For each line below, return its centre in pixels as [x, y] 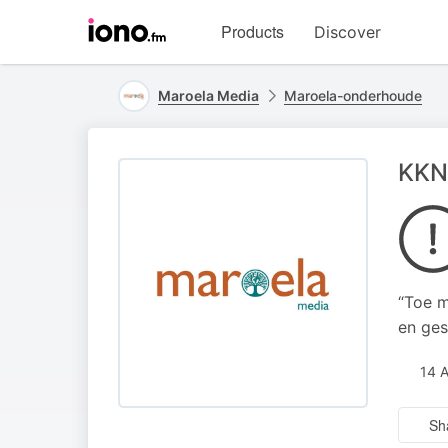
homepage [200, 69]
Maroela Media [208, 95]
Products [252, 31]
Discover [347, 32]
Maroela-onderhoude [353, 95]
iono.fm [189, 48]
